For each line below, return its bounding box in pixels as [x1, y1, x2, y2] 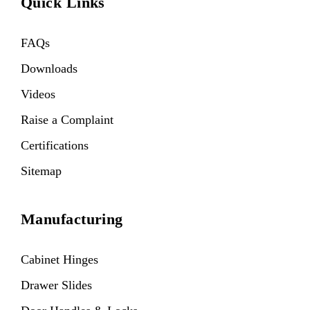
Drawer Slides [21, 278, 92, 293]
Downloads [21, 62, 77, 76]
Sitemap [21, 164, 62, 179]
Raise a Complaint [21, 113, 113, 127]
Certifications [21, 138, 89, 153]
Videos [21, 87, 55, 102]
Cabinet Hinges [21, 253, 98, 267]
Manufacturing [21, 210, 123, 228]
